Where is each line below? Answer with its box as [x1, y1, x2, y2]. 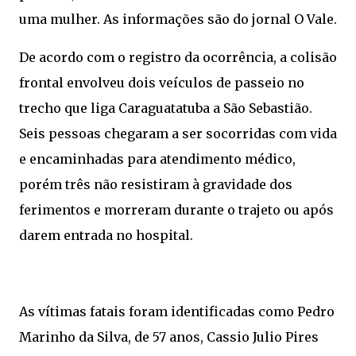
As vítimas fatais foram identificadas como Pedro [19, 304, 335, 320]
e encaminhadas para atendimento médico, [19, 151, 296, 168]
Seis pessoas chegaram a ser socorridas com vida [19, 126, 337, 142]
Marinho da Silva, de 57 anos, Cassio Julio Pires [19, 329, 319, 346]
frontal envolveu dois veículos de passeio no [19, 75, 304, 91]
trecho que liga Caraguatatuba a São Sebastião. [19, 100, 312, 117]
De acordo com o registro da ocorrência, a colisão [19, 49, 337, 66]
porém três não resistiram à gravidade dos [19, 176, 292, 193]
